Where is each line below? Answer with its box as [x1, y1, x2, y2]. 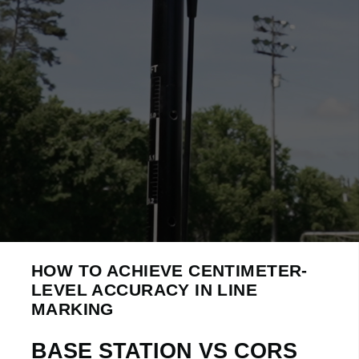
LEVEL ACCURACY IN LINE [31, 280, 258, 299]
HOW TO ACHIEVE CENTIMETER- [31, 261, 308, 280]
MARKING [31, 300, 114, 318]
